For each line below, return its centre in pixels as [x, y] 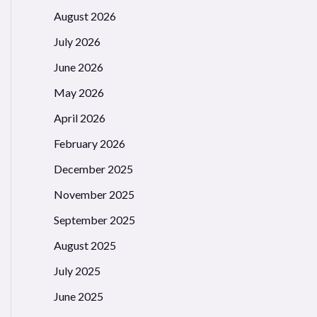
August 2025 [85, 246]
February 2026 [90, 144]
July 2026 [77, 42]
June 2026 [79, 67]
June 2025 [79, 296]
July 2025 [77, 271]
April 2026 [80, 118]
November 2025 [94, 195]
